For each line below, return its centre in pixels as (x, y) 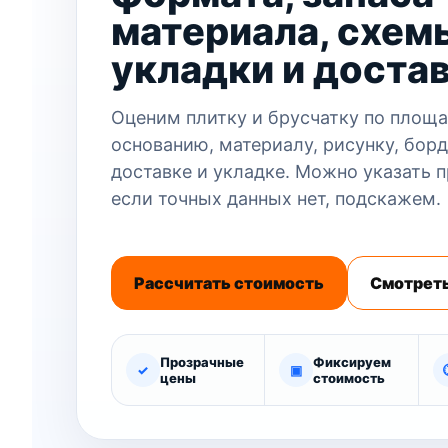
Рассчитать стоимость (228, 282)
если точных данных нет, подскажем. (275, 198)
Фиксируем (352, 361)
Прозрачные (201, 361)
